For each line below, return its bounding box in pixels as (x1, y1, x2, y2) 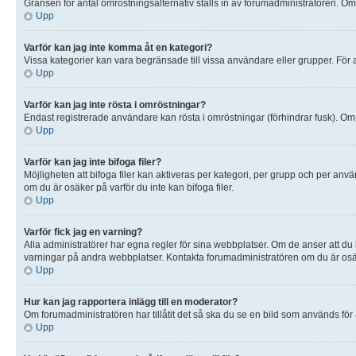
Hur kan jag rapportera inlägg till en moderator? (24, 296, 238, 308)
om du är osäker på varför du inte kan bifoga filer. (24, 181, 234, 193)
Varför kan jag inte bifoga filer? (24, 156, 161, 168)
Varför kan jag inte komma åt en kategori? (24, 41, 212, 53)
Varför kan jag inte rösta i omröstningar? (24, 99, 206, 110)
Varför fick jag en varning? (24, 226, 142, 238)
